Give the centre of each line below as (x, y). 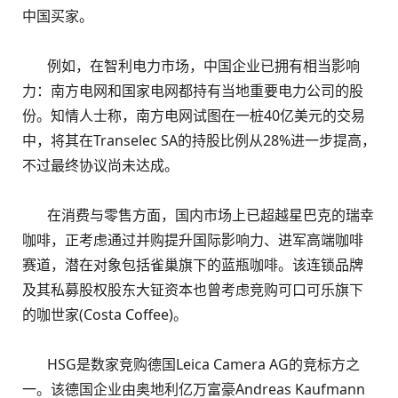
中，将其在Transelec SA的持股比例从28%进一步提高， (199, 140)
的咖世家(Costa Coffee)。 (105, 314)
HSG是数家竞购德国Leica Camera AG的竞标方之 (191, 364)
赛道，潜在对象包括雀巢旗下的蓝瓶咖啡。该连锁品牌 (193, 265)
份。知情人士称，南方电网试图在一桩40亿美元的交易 (194, 115)
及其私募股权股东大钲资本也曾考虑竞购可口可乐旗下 (193, 290)
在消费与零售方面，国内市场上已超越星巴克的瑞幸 (198, 215)
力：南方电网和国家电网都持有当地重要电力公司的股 (193, 91)
